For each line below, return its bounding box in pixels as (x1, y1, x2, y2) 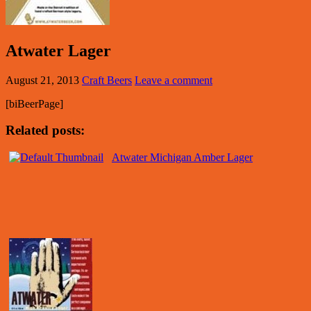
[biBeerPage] (6, 97, 63, 110)
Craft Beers (82, 74, 132, 86)
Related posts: (6, 123, 85, 138)
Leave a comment (135, 74, 212, 86)
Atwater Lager (6, 41, 111, 60)
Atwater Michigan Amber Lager (112, 151, 253, 164)
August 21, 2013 (6, 74, 79, 86)
